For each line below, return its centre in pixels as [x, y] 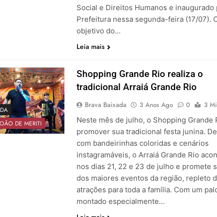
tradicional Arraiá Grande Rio [138, 87]
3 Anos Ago [156, 105]
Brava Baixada [105, 105]
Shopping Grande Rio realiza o [139, 74]
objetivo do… [98, 31]
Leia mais [90, 47]
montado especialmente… [120, 201]
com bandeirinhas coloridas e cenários [142, 143]
